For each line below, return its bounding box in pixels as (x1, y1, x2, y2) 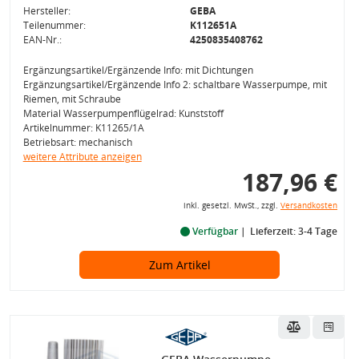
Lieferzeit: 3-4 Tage (249, 224, 337, 238)
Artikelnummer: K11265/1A (22, 121, 144, 135)
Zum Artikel (148, 257, 211, 272)
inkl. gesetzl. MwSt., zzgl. (183, 200, 280, 211)
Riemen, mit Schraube (22, 92, 121, 106)
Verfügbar (189, 224, 240, 238)
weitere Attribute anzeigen (22, 150, 142, 163)
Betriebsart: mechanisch (22, 135, 132, 149)
